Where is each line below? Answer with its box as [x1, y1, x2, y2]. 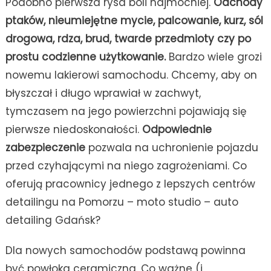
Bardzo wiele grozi [168, 49, 262, 64]
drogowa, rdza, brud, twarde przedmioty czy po [5, 31, 251, 46]
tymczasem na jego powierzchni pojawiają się [5, 103, 247, 119]
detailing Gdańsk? [5, 212, 100, 227]
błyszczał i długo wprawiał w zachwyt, [5, 85, 201, 100]
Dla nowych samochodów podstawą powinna [5, 243, 246, 258]
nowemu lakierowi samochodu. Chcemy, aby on [5, 67, 257, 82]
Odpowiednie [142, 122, 212, 137]
